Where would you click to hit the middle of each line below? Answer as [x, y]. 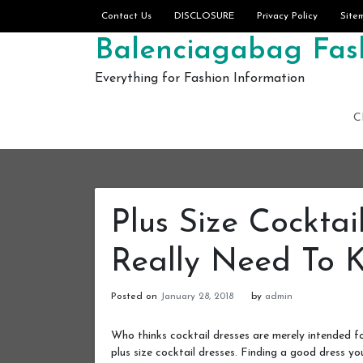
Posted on [136, 297]
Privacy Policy [287, 16]
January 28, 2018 [197, 297]
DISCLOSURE [204, 16]
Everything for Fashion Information [200, 79]
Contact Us [126, 16]
